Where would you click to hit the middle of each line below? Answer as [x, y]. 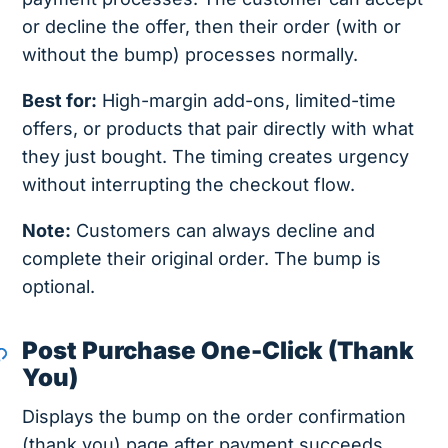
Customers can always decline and [223, 231]
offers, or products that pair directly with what [218, 129]
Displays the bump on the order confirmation [214, 417]
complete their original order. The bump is [202, 259]
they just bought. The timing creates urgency [216, 157]
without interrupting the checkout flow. [189, 185]
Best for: [60, 101]
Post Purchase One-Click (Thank [218, 351]
